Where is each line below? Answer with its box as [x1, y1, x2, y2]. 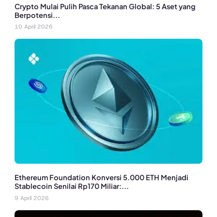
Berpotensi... [15, 10, 60, 19]
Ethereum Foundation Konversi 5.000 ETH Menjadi [15, 173, 188, 182]
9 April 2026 [15, 194, 49, 202]
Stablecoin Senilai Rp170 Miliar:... [15, 182, 129, 191]
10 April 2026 [15, 23, 53, 31]
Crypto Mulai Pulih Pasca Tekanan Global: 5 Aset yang [15, 1, 196, 11]
